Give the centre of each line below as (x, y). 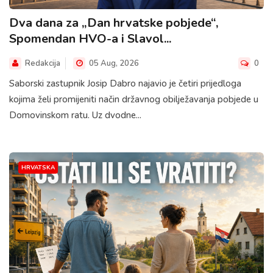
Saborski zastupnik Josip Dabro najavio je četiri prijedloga (125, 84)
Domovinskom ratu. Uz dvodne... (75, 115)
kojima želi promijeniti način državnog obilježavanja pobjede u (134, 100)
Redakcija (43, 64)
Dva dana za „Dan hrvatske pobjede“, (114, 23)
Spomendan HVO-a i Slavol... (90, 39)
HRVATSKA (38, 168)
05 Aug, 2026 (113, 64)
